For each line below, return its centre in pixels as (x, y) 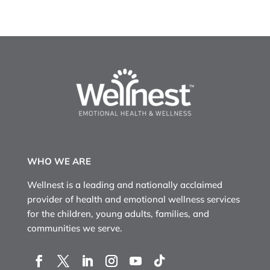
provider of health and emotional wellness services (133, 199)
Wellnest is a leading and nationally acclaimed (124, 185)
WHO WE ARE (59, 162)
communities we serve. (74, 228)
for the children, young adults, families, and (118, 214)
